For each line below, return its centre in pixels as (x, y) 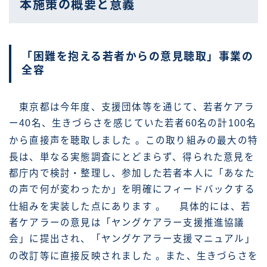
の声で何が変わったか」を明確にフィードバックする (132, 189)
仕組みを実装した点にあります (82, 206)
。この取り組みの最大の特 (197, 141)
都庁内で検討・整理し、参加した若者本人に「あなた (132, 173)
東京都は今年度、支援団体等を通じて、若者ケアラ (132, 107)
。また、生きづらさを (207, 256)
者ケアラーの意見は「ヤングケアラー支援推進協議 (127, 222)
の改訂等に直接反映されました (82, 256)
